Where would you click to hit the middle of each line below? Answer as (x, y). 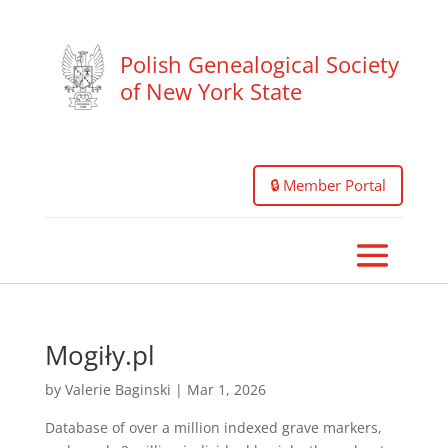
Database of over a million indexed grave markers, (213, 427)
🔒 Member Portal (328, 185)
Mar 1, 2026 (226, 389)
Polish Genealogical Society (259, 63)
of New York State (210, 90)
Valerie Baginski (117, 389)
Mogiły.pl (99, 355)
